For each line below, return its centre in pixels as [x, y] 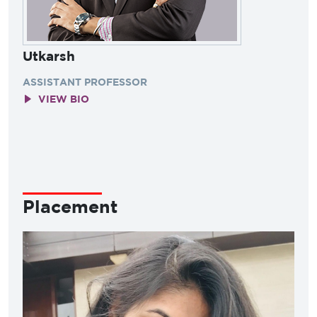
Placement [70, 206]
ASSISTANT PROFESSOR [85, 81]
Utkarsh [49, 56]
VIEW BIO [64, 98]
